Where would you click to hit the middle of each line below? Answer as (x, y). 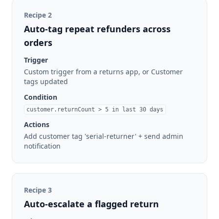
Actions (37, 125)
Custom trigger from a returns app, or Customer (103, 72)
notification (42, 146)
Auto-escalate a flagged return (91, 204)
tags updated (46, 82)
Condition (41, 97)
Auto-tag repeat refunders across (97, 29)
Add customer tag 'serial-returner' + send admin (104, 136)
